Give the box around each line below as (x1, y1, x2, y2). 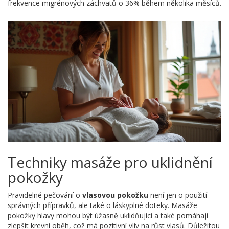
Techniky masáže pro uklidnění (8, 152, 213, 172)
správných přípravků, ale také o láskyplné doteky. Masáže (8, 200, 197, 210)
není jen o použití (148, 190, 207, 200)
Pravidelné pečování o (8, 190, 82, 200)
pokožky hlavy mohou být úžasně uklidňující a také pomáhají (8, 210, 208, 220)
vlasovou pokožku (82, 190, 148, 200)
